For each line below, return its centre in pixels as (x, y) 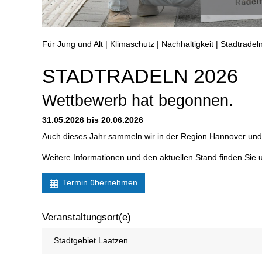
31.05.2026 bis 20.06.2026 (93, 120)
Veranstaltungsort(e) (87, 218)
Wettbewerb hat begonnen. (138, 101)
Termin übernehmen (100, 183)
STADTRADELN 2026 (140, 76)
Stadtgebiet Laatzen (91, 241)
